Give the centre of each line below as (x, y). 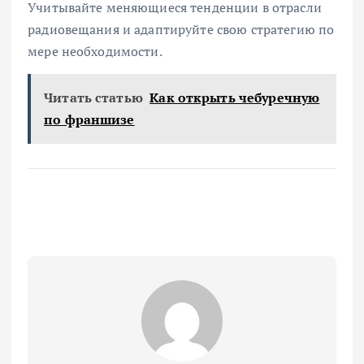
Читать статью (93, 98)
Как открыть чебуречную (235, 98)
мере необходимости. (95, 51)
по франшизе (89, 120)
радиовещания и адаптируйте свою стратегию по (181, 29)
